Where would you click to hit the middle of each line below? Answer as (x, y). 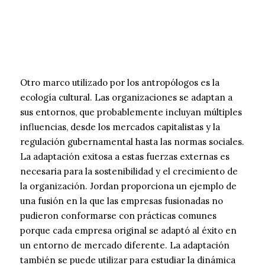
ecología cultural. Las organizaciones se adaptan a (126, 98)
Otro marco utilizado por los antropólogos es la (120, 83)
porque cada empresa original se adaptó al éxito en (128, 231)
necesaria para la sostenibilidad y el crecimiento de (129, 172)
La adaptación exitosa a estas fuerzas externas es (125, 157)
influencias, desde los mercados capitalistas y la (120, 127)
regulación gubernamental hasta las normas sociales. (132, 142)
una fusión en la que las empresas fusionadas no (122, 201)
